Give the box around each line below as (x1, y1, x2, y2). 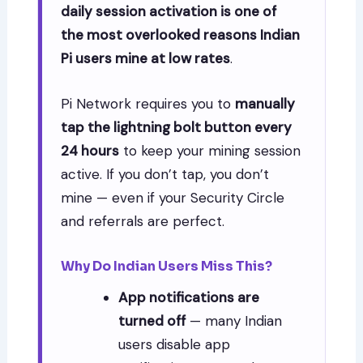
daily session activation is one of (61, 2, 277, 21)
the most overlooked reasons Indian (61, 26, 301, 45)
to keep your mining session (119, 142, 301, 160)
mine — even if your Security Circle (61, 189, 285, 207)
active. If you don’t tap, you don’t (61, 165, 270, 184)
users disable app (118, 335, 231, 354)
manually (235, 95, 296, 113)
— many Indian (186, 312, 283, 331)
